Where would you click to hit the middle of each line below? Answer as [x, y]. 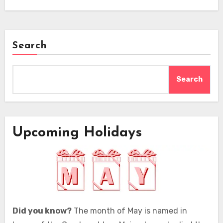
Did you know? [42, 211]
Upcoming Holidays [77, 133]
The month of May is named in [129, 211]
